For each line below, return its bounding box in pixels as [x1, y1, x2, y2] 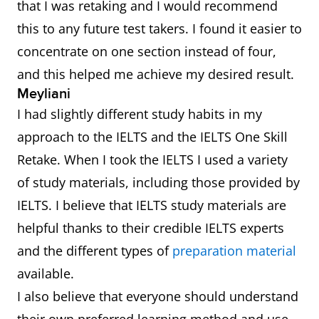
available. [17, 265, 74, 283]
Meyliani [17, 85, 70, 103]
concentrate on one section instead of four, [17, 43, 276, 61]
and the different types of [17, 242, 172, 260]
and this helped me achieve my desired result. [17, 66, 298, 83]
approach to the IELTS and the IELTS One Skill [17, 128, 288, 146]
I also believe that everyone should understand [17, 288, 298, 305]
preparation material [172, 242, 296, 260]
